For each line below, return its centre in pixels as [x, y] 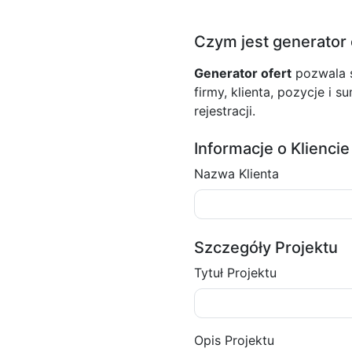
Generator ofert [242, 73]
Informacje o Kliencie [271, 148]
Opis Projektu [234, 340]
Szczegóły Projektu [266, 247]
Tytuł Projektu [235, 273]
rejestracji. [224, 111]
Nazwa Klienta [236, 174]
